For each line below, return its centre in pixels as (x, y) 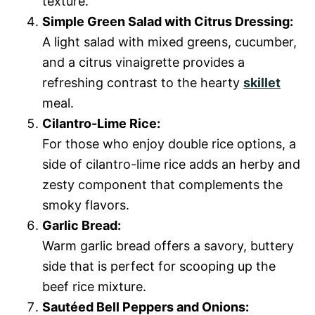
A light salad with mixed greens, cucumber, (169, 41)
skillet (262, 82)
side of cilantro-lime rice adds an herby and (171, 164)
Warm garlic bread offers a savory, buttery (168, 245)
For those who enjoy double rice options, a (169, 143)
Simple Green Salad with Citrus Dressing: (168, 21)
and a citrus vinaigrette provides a (143, 62)
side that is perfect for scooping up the (159, 266)
